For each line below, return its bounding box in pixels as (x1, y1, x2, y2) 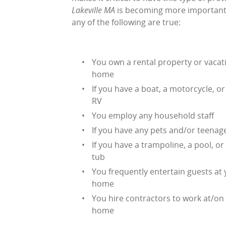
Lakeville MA (72, 5, 115, 16)
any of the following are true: (72, 17, 181, 28)
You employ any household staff (92, 110, 214, 121)
